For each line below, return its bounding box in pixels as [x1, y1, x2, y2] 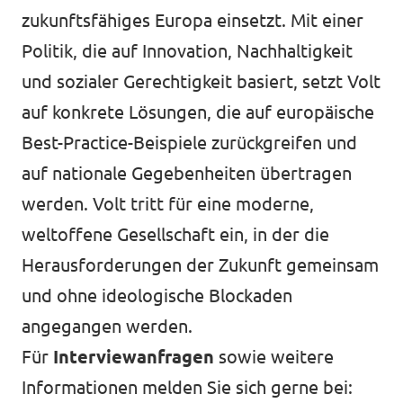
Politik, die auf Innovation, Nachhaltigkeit [22, 40, 353, 61]
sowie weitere [219, 346, 334, 367]
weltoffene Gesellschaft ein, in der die [22, 224, 329, 245]
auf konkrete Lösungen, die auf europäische [22, 102, 374, 122]
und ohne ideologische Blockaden [22, 285, 292, 306]
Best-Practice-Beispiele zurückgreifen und [22, 132, 357, 153]
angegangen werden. [22, 316, 193, 336]
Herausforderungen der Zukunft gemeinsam [22, 255, 379, 275]
